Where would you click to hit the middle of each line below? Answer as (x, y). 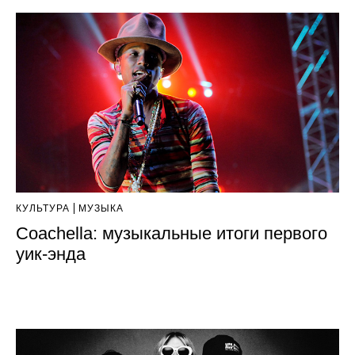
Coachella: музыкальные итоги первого (172, 233)
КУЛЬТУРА (43, 208)
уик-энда (51, 254)
